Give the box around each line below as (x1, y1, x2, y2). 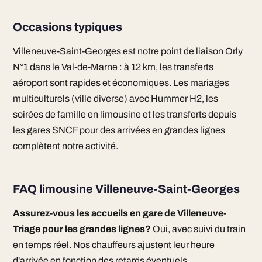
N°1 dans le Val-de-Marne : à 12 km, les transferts (12, 62, 213, 72)
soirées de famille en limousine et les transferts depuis (12, 109, 236, 119)
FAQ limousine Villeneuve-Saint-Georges (12, 182, 240, 195)
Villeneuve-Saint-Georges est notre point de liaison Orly (12, 46, 243, 56)
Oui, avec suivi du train (150, 224, 246, 234)
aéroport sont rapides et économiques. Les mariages (12, 78, 229, 88)
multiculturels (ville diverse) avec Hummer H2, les (12, 94, 218, 104)
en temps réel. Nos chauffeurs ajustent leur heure (12, 240, 215, 250)
